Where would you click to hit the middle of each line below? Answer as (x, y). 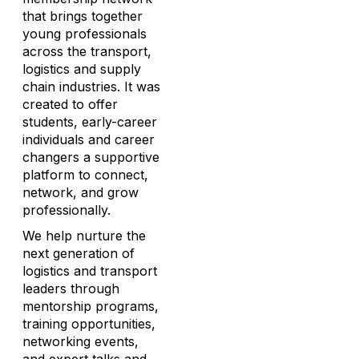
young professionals (85, 34)
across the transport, (87, 51)
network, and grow (81, 192)
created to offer (70, 104)
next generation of (79, 253)
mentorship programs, (91, 306)
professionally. (67, 210)
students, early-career (90, 122)
